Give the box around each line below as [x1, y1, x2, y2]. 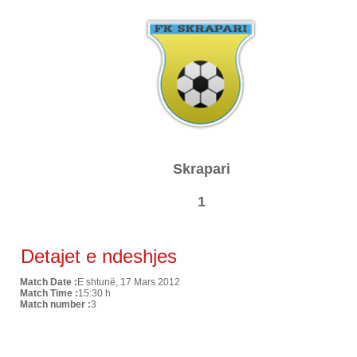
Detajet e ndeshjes [15, 245, 177, 267]
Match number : [19, 299, 91, 310]
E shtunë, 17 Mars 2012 [76, 277, 180, 288]
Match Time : [19, 288, 78, 299]
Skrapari [172, 161, 230, 177]
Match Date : [19, 277, 77, 288]
